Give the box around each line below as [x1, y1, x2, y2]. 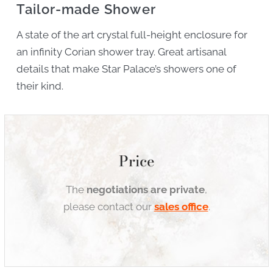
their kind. [16, 80, 64, 93]
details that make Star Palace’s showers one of [16, 63, 237, 76]
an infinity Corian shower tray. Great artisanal [16, 46, 227, 58]
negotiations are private [87, 183, 205, 196]
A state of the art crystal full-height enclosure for [16, 29, 248, 41]
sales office [154, 200, 208, 213]
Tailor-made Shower [16, 1, 157, 18]
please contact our [63, 200, 154, 213]
